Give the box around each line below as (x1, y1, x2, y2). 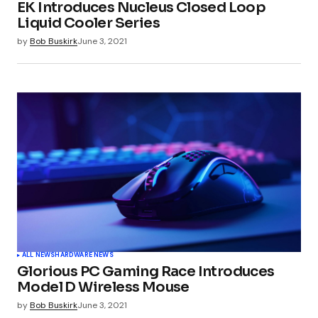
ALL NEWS (22, 251, 55, 260)
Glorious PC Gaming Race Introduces (17, 263, 275, 281)
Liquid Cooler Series (17, 14, 160, 33)
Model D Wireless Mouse (17, 278, 190, 297)
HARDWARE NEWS (55, 251, 114, 260)
